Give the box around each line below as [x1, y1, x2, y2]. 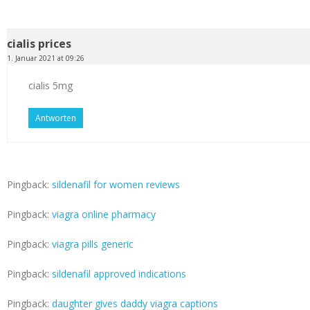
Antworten [35, 112, 76, 125]
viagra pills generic [52, 237, 134, 251]
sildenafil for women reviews [52, 178, 180, 192]
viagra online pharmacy [52, 208, 156, 221]
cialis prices [7, 36, 71, 52]
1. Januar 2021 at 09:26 [7, 53, 84, 64]
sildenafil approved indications [52, 267, 186, 281]
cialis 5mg [28, 79, 73, 93]
